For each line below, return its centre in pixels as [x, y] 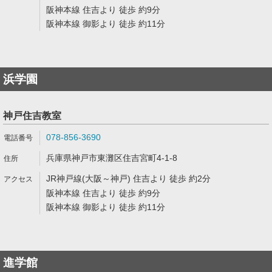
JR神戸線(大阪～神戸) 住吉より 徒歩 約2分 [128, 178]
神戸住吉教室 [32, 116]
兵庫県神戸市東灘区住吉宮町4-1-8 [112, 158]
